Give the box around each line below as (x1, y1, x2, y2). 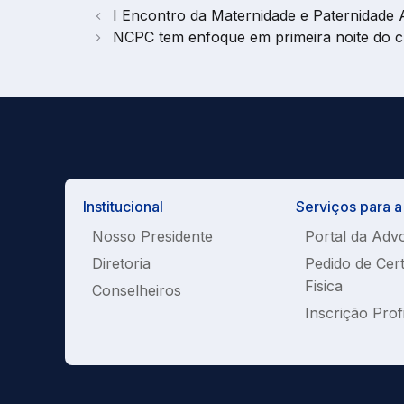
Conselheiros (92, 281, 181, 300)
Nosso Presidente (92, 227, 213, 246)
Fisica (305, 277, 343, 296)
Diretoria (92, 254, 151, 273)
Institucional (83, 197, 163, 216)
